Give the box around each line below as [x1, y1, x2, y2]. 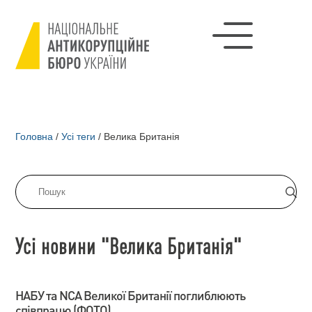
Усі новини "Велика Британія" [15, 231, 242, 260]
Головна [15, 131, 54, 142]
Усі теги [61, 131, 96, 142]
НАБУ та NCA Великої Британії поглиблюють [15, 287, 246, 303]
